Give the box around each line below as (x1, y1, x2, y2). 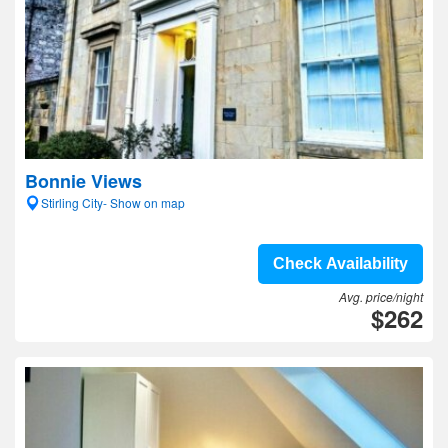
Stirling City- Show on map (41, 194, 185, 211)
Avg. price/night (339, 288, 423, 305)
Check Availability (273, 255, 408, 272)
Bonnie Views (25, 168, 142, 194)
